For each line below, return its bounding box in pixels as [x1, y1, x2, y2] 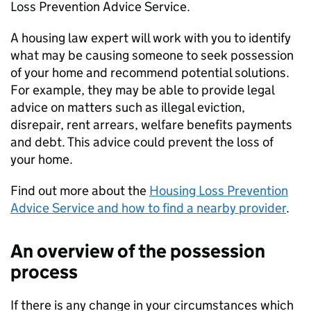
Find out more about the [10, 183, 149, 199]
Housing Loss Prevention [149, 183, 288, 199]
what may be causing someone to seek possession [10, 47, 294, 63]
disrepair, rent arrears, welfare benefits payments [10, 117, 292, 133]
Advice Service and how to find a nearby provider [10, 200, 286, 216]
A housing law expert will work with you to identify [10, 30, 291, 46]
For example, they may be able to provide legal [10, 82, 274, 98]
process [10, 260, 78, 283]
